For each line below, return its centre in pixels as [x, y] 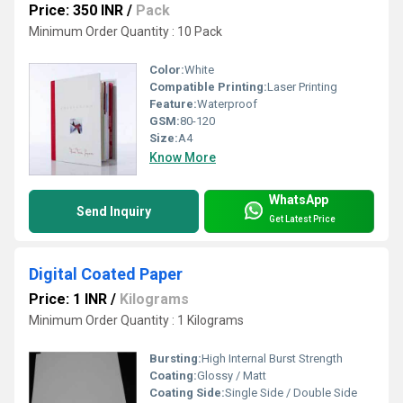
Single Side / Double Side [291, 393]
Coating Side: [187, 393]
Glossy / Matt [232, 376]
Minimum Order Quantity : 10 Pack [125, 32]
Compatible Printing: [208, 87]
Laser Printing [302, 87]
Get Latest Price [302, 219]
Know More [183, 158]
